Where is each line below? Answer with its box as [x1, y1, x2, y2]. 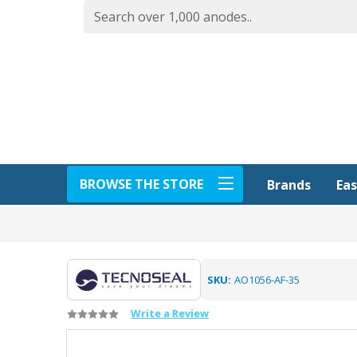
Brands [267, 176, 311, 194]
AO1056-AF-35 [233, 272, 300, 287]
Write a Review [131, 306, 209, 320]
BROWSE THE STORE [80, 175, 203, 193]
